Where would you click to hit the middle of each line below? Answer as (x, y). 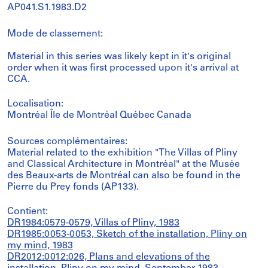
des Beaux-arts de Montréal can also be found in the (124, 176)
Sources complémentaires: (67, 142)
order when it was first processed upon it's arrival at (123, 68)
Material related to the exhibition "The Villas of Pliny (122, 153)
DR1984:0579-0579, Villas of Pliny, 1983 (93, 223)
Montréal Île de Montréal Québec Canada (99, 115)
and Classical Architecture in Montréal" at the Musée (124, 165)
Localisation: (35, 104)
